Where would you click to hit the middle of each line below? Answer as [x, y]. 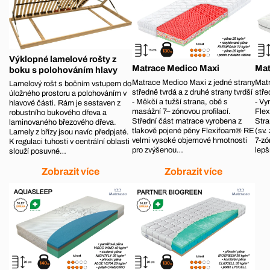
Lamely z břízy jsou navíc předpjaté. [69, 132]
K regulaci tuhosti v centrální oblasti [69, 142]
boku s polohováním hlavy [63, 70]
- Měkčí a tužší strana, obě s [180, 102]
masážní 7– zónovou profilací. [182, 111]
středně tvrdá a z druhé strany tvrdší [193, 92]
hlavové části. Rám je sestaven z [65, 103]
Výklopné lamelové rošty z [63, 59]
